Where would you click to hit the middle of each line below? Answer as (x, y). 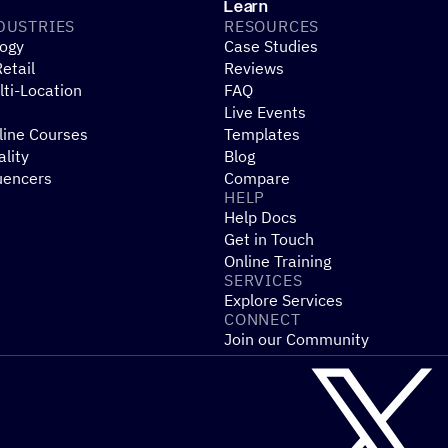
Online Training (277, 260)
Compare (257, 177)
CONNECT (262, 318)
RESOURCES (272, 25)
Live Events (265, 111)
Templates (262, 133)
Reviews (254, 67)
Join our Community (296, 338)
